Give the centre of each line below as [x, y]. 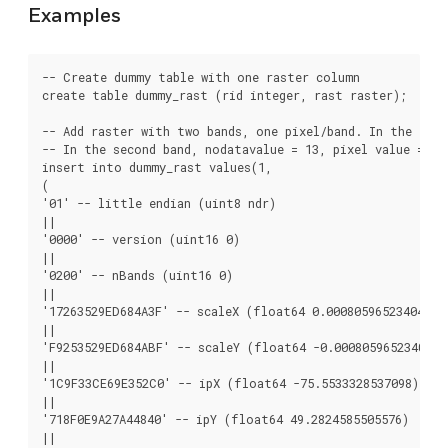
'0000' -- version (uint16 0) [141, 239]
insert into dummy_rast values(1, [157, 167]
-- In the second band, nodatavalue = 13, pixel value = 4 [240, 149]
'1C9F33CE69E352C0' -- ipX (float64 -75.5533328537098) [230, 383]
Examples [74, 15]
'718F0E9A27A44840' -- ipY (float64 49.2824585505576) [225, 419]
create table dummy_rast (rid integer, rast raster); [224, 95]
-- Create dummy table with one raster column [201, 77]
